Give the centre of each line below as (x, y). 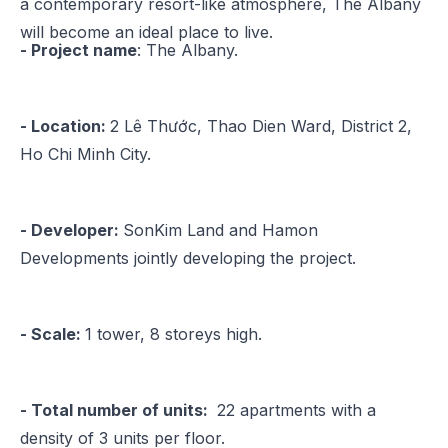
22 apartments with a (294, 410)
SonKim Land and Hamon (220, 230)
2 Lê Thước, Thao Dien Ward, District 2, (261, 126)
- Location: (65, 126)
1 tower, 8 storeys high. (173, 334)
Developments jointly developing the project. (188, 258)
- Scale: (52, 334)
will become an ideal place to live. (146, 31)
